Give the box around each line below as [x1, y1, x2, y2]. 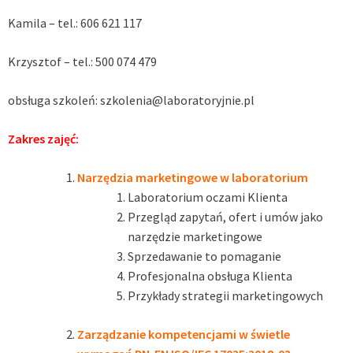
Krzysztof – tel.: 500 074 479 [8, 53, 157, 69]
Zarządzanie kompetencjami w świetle [77, 325, 290, 342]
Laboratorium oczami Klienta [128, 188, 288, 205]
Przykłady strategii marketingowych [128, 287, 323, 303]
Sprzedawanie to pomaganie [128, 247, 281, 264]
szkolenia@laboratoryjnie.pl [100, 91, 255, 108]
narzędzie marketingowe [128, 228, 262, 244]
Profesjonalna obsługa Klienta [128, 267, 292, 284]
